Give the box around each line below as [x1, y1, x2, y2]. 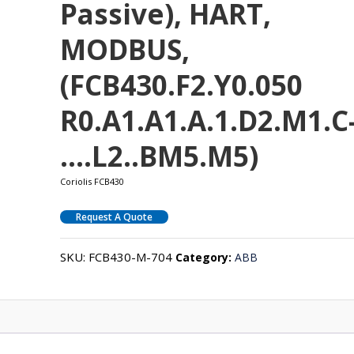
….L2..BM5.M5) [60, 137, 259, 175]
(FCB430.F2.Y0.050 [60, 66, 303, 104]
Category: [175, 249, 235, 265]
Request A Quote [76, 209, 153, 224]
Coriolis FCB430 [60, 175, 125, 187]
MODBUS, [60, 30, 190, 68]
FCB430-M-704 [88, 248, 173, 265]
